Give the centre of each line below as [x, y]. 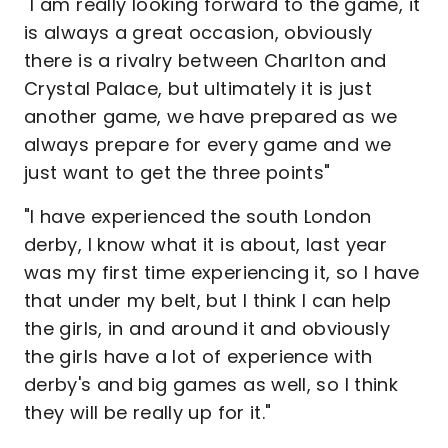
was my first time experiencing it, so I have [222, 272]
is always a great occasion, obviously [198, 32]
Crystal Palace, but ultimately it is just [198, 88]
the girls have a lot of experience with [198, 356]
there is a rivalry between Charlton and [205, 60]
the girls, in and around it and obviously [207, 328]
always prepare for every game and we [208, 144]
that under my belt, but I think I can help [208, 300]
